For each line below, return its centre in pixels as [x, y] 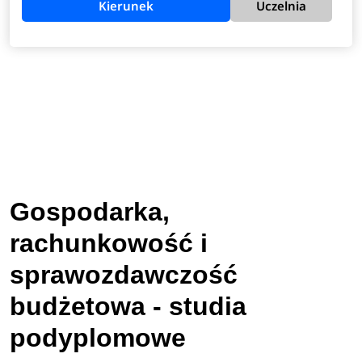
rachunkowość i [109, 243]
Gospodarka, [90, 211]
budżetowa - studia [128, 306]
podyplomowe [98, 337]
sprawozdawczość [124, 274]
